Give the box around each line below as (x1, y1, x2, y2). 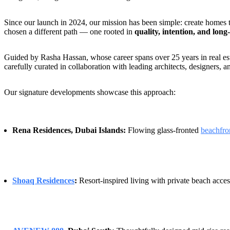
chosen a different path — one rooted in (4, 27, 135, 36)
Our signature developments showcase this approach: (4, 87, 176, 97)
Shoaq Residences (12, 176, 74, 185)
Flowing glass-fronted (126, 125, 201, 135)
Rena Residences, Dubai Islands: (12, 125, 126, 135)
